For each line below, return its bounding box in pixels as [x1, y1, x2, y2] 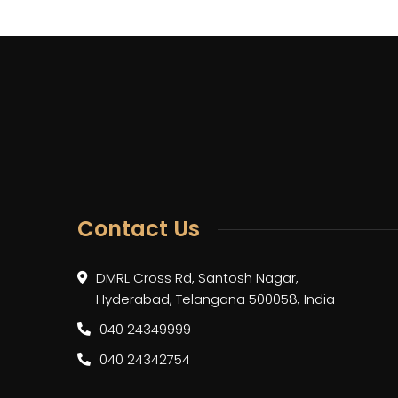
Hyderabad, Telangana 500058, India [96, 290, 335, 308]
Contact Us [77, 214, 200, 243]
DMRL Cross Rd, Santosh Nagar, [96, 268, 298, 287]
